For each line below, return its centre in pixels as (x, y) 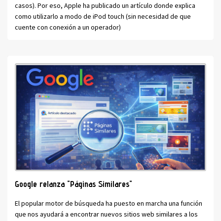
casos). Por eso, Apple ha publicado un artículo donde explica (105, 6)
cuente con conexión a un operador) (68, 27)
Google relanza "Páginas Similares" (74, 184)
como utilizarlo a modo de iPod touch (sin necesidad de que (103, 17)
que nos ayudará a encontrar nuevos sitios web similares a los (106, 214)
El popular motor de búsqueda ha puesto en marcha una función (109, 203)
